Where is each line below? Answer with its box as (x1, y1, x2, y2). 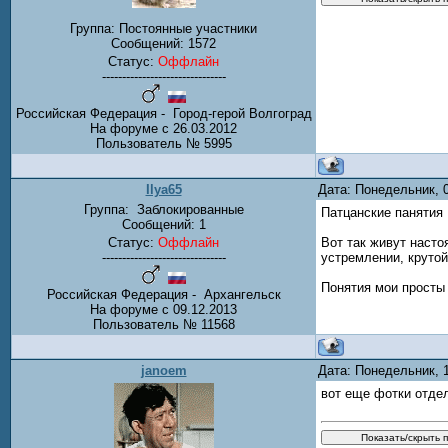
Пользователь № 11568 (92, 317, 235, 332)
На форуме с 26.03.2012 (90, 121, 237, 137)
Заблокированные (132, 202, 244, 217)
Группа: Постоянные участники (70, 21, 257, 37)
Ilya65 (145, 182, 182, 197)
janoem (140, 363, 187, 378)
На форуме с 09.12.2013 (90, 302, 237, 317)
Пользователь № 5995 (95, 136, 232, 152)
